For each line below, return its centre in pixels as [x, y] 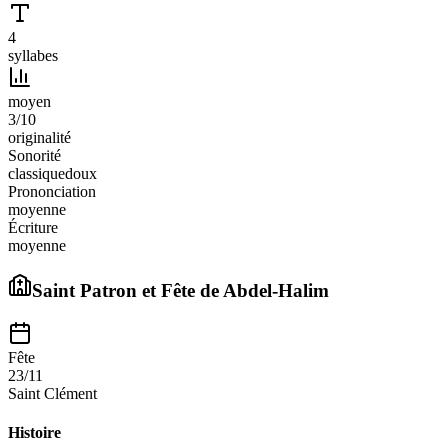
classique [36, 173]
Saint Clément [52, 393]
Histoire [34, 433]
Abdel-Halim [276, 291]
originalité [39, 137]
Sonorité [34, 155]
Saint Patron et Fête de [127, 291]
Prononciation [52, 191]
